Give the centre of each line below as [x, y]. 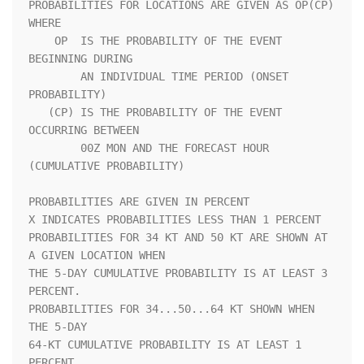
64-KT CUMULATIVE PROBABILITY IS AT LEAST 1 [165, 345]
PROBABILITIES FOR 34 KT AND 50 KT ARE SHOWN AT [178, 238]
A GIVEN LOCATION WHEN [97, 256]
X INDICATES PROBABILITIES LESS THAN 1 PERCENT [175, 220]
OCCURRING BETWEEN [119, 130]
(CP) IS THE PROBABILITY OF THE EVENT [38, 113]
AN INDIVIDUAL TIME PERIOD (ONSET [54, 77]
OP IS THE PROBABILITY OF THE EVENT [41, 41]
